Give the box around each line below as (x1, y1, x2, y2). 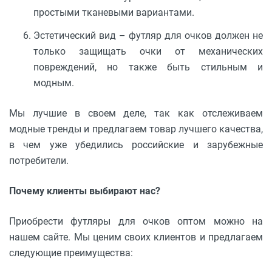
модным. (33, 76, 74, 89)
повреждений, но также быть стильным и (33, 61, 263, 73)
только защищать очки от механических (33, 45, 263, 57)
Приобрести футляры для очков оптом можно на (9, 215, 263, 227)
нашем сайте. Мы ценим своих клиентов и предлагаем (9, 231, 263, 243)
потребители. (9, 154, 69, 166)
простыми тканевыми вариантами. (33, 7, 194, 19)
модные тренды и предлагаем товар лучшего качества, (9, 123, 263, 135)
